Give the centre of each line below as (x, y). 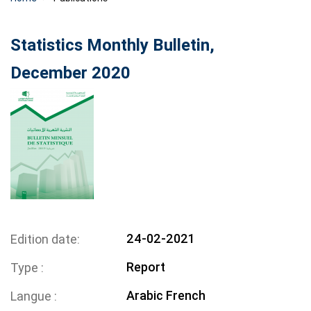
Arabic (145, 296)
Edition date (44, 239)
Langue (32, 296)
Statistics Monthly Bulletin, (112, 45)
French (186, 296)
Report (146, 267)
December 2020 (70, 73)
